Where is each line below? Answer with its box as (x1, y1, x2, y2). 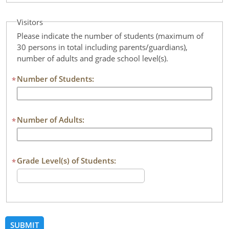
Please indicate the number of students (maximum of (17, 30, 203, 41)
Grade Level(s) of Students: (17, 155, 116, 166)
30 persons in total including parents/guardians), (17, 41, 188, 52)
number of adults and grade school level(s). (17, 53, 168, 63)
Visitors (17, 16, 43, 27)
